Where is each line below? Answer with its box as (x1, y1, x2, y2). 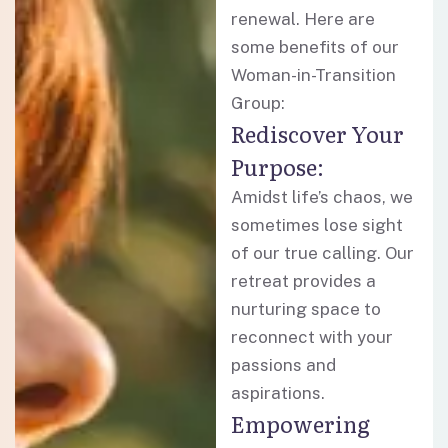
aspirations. (231, 383, 326, 403)
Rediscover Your (231, 117, 405, 150)
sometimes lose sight (231, 215, 404, 235)
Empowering (231, 407, 371, 440)
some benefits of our (231, 37, 400, 57)
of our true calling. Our (231, 243, 415, 263)
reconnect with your (231, 327, 394, 347)
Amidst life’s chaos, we (231, 187, 414, 207)
